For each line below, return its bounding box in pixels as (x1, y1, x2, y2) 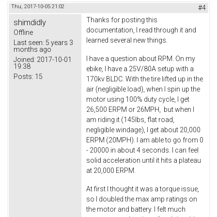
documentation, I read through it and (86, 26, 196, 34)
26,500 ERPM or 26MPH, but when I (86, 106, 194, 114)
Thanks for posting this (86, 16, 157, 24)
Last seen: (14, 39, 44, 47)
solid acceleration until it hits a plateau (86, 156, 201, 165)
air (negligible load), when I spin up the (86, 85, 200, 93)
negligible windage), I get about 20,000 (86, 126, 201, 134)
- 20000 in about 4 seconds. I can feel (86, 146, 199, 155)
